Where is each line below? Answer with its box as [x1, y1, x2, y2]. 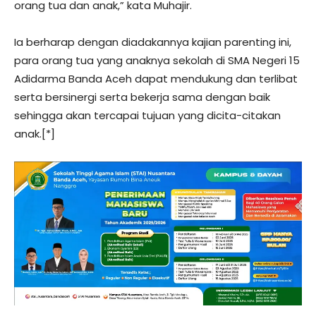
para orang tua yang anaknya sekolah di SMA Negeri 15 [14, 52, 300, 68]
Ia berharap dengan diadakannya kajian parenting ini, [14, 34, 291, 49]
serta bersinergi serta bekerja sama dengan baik [14, 89, 270, 104]
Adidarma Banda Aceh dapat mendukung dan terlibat [14, 71, 298, 86]
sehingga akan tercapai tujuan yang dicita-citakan [14, 107, 281, 123]
